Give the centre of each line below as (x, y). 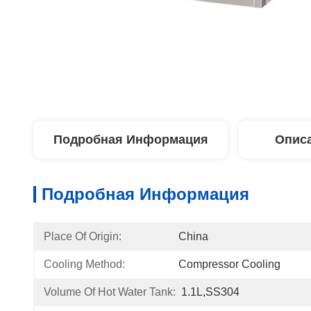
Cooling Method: (84, 264)
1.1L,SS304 (210, 292)
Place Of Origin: (83, 236)
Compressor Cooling (229, 264)
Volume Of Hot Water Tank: (110, 292)
